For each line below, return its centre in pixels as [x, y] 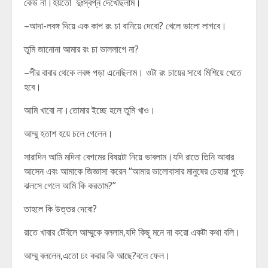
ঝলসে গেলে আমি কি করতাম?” [70, 185]
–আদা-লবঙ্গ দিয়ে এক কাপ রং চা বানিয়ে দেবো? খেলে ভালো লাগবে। [125, 26]
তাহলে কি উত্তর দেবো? [60, 209]
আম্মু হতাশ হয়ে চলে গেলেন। [68, 133]
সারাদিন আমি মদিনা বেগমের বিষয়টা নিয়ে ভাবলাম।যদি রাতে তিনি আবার [129, 157]
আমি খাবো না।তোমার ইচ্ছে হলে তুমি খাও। [90, 110]
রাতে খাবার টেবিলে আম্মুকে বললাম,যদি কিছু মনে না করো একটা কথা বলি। [132, 232]
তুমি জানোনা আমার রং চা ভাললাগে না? [81, 49]
